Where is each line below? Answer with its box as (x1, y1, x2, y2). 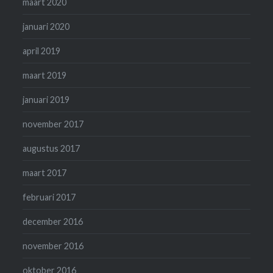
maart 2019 (23, 70, 67, 81)
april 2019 (23, 46, 61, 57)
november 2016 (23, 241, 84, 252)
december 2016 (23, 216, 83, 227)
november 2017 (23, 119, 84, 130)
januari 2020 (23, 21, 70, 32)
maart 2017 (23, 168, 67, 179)
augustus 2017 (23, 143, 80, 154)
